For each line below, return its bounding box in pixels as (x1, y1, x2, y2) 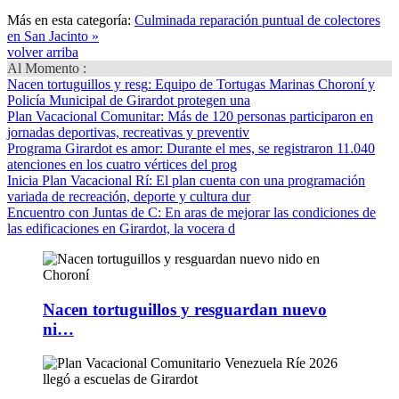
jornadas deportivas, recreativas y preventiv (7, 124, 249, 140)
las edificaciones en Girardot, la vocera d (7, 220, 235, 236)
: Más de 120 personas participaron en (160, 108, 373, 124)
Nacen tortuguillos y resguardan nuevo (43, 299, 327, 319)
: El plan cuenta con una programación (149, 172, 365, 188)
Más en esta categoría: (7, 12, 131, 28)
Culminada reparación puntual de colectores (134, 12, 380, 28)
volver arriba (7, 44, 78, 60)
